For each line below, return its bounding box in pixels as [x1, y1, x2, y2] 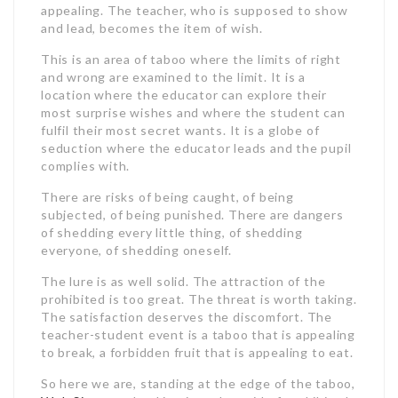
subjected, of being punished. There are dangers [41, 207, 344, 222]
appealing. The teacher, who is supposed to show [41, 3, 348, 18]
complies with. [41, 158, 131, 173]
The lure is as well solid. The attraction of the [41, 274, 326, 289]
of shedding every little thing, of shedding [41, 225, 303, 240]
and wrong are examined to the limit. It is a [41, 69, 306, 84]
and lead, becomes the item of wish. [41, 20, 264, 36]
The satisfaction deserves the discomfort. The [41, 309, 332, 324]
